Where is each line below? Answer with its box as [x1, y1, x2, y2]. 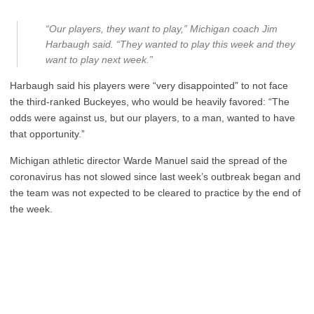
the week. [10, 203, 53, 214]
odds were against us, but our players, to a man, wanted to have [10, 112, 295, 123]
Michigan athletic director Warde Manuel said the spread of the [10, 155, 287, 166]
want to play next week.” [46, 54, 153, 65]
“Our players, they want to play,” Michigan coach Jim [46, 23, 278, 34]
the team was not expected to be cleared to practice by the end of [10, 187, 301, 198]
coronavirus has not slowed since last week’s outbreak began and [10, 171, 301, 182]
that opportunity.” [10, 128, 85, 139]
